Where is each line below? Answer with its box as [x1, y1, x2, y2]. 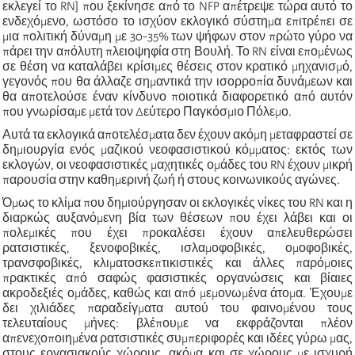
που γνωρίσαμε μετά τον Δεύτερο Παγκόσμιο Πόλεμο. [2, 104, 292, 119]
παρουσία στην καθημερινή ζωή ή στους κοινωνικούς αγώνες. [2, 172, 340, 187]
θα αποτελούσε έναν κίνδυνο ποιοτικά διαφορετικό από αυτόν [2, 89, 353, 104]
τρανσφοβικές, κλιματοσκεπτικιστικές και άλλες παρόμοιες [2, 255, 353, 270]
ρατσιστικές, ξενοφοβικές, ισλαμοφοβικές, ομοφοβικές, [2, 240, 353, 255]
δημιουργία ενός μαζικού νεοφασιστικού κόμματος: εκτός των [2, 142, 353, 157]
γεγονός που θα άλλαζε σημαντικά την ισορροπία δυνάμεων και [2, 74, 353, 89]
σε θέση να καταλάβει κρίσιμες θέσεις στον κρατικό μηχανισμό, [2, 59, 353, 74]
